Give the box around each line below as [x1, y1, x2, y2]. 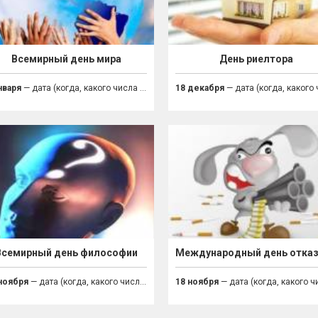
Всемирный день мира [11, 53, 121, 65]
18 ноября [175, 277, 219, 287]
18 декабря [175, 83, 225, 94]
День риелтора [219, 53, 294, 65]
